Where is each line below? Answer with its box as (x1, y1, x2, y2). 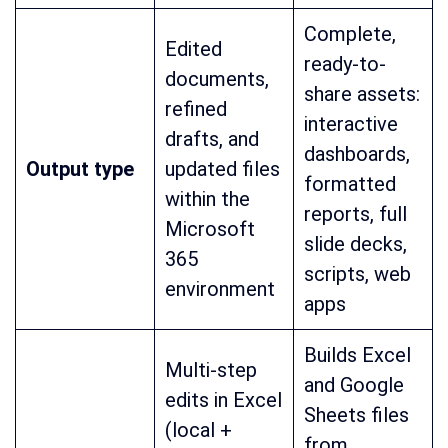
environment (165, 277, 275, 302)
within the (165, 187, 250, 212)
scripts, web (304, 262, 411, 287)
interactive (304, 112, 398, 137)
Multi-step (165, 358, 257, 383)
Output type (26, 157, 134, 182)
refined (165, 97, 227, 122)
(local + (165, 418, 232, 443)
